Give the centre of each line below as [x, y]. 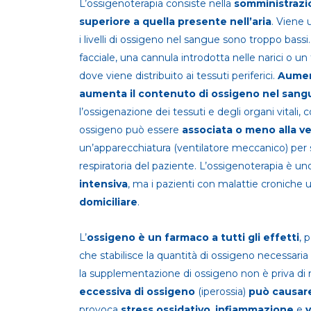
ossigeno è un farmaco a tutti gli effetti [193, 237]
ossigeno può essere [131, 130]
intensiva [103, 184]
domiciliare [108, 202]
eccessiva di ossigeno [138, 292]
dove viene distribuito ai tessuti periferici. [178, 76]
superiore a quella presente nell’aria [175, 22]
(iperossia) [222, 292]
